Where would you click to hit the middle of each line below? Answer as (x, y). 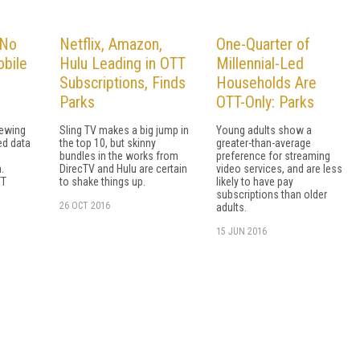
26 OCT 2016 (85, 205)
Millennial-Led (260, 63)
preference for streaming (273, 155)
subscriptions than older (272, 194)
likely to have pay (255, 181)
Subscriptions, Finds (123, 82)
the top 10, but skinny (108, 143)
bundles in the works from (119, 155)
